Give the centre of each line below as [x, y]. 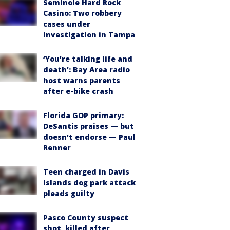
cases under [67, 24]
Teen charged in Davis [86, 171]
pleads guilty [69, 193]
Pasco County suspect [86, 217]
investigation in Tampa [89, 34]
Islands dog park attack [89, 182]
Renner [57, 147]
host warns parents [82, 80]
